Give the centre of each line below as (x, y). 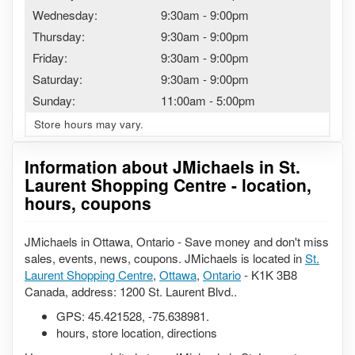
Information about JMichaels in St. (162, 166)
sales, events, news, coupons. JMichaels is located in (165, 258)
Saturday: (57, 79)
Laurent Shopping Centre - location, (168, 185)
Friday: (50, 57)
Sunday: (54, 100)
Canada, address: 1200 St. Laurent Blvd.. (131, 291)
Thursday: (59, 36)
